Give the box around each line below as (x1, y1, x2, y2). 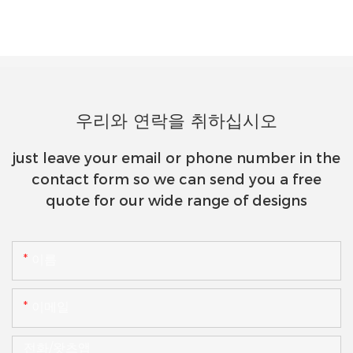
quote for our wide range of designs (46, 191, 307, 210)
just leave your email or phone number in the (13, 149, 340, 167)
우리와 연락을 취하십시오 (76, 110, 277, 132)
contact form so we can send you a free (32, 170, 321, 188)
